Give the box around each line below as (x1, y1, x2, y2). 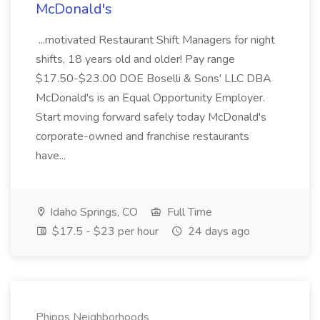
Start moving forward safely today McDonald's (36, 109, 266, 125)
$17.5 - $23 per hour (49, 224, 159, 239)
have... (36, 148, 69, 164)
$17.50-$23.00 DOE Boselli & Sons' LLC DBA (36, 71, 271, 86)
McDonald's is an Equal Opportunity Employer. (36, 90, 265, 106)
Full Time (164, 204, 212, 220)
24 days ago (185, 224, 250, 239)
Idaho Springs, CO (47, 204, 138, 220)
